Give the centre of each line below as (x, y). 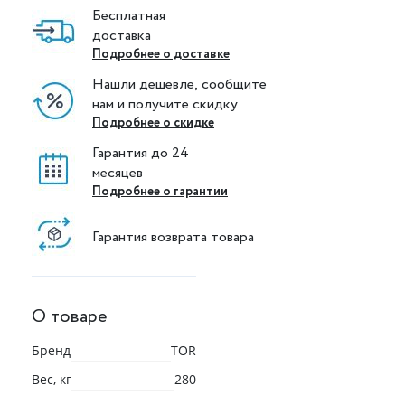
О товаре (69, 317)
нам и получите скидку (165, 104)
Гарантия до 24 (142, 153)
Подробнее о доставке (161, 54)
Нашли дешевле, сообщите (181, 85)
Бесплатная (129, 16)
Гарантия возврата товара (173, 237)
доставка (122, 36)
